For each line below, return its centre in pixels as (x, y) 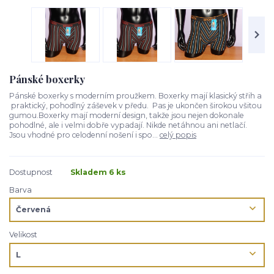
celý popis (178, 135)
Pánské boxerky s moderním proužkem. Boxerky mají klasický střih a (135, 95)
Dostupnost (31, 172)
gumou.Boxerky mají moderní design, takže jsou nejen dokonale (127, 115)
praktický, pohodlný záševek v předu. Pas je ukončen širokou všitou (135, 105)
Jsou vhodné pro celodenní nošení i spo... (84, 135)
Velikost (23, 235)
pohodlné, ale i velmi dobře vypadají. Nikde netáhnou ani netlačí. (128, 125)
